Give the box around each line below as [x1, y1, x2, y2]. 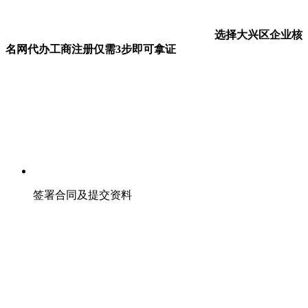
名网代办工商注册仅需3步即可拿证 [5, 43, 176, 55]
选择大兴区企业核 [212, 28, 302, 41]
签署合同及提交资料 [33, 188, 132, 201]
